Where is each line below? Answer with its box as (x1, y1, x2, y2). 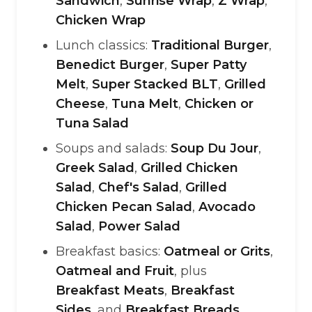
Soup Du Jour (171, 141, 258, 156)
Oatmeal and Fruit (56, 263, 174, 279)
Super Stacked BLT (92, 77, 218, 92)
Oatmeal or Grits (164, 244, 270, 259)
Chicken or (185, 96, 253, 111)
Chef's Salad (98, 180, 179, 195)
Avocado (198, 199, 256, 214)
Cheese (56, 96, 105, 111)
